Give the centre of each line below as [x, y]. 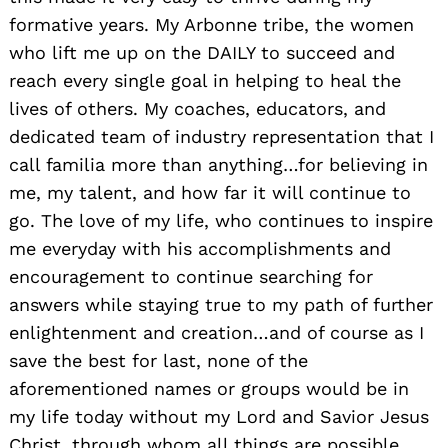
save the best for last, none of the [158, 360]
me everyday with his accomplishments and [200, 248]
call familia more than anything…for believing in [218, 164]
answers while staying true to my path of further [221, 304]
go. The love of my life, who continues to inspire [221, 220]
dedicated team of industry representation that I [221, 136]
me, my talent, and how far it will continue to [210, 192]
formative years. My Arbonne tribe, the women [211, 24]
